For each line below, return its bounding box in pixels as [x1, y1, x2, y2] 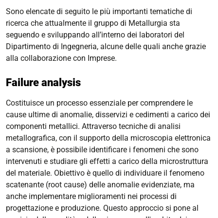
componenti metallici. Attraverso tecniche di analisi [6, 122, 181, 131]
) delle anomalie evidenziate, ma [84, 180, 195, 189]
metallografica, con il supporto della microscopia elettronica [6, 133, 211, 143]
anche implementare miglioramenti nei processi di [6, 192, 177, 201]
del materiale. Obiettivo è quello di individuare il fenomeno [6, 168, 204, 178]
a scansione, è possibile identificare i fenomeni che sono [6, 145, 199, 154]
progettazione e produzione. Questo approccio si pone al [6, 203, 199, 213]
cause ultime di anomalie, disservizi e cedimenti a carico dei [6, 110, 210, 119]
